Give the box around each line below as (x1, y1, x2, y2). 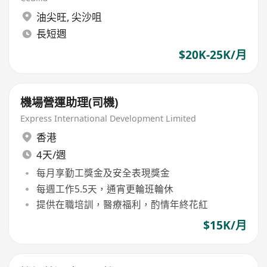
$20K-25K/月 (178, 46, 247, 63)
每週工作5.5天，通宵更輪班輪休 (36, 182, 173, 195)
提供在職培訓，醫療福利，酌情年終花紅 (36, 197, 208, 211)
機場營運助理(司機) (20, 94, 119, 110)
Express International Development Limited (20, 113, 197, 125)
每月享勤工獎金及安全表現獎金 (36, 166, 170, 180)
